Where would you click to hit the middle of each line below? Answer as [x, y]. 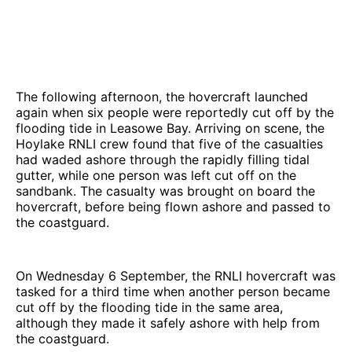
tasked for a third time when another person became [173, 291]
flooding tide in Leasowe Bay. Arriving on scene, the [170, 128]
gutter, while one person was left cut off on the [156, 175]
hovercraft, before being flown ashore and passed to [173, 206]
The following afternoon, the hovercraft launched [162, 96]
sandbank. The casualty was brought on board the [165, 191]
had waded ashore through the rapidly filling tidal [163, 159]
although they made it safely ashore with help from [168, 323]
